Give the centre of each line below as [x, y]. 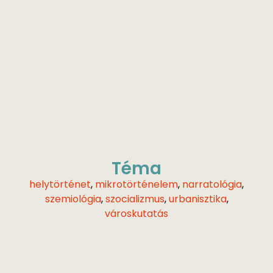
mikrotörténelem [136, 185]
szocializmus [135, 199]
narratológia [212, 185]
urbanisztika [197, 199]
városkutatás [136, 214]
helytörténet [60, 185]
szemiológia [73, 199]
